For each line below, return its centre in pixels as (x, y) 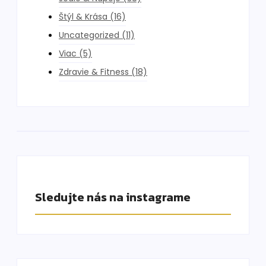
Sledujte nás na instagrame (113, 197)
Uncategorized (89, 35)
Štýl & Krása (83, 16)
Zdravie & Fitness (94, 72)
